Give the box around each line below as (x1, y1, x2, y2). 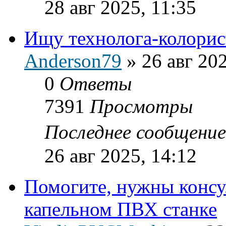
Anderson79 (24, 49, 122, 72)
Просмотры (90, 95, 193, 117)
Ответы (60, 72, 132, 94)
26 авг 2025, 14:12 (44, 144, 197, 166)
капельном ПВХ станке (24, 198, 217, 220)
